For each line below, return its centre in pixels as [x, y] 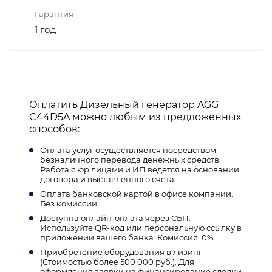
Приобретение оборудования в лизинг [121, 252]
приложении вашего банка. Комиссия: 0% [127, 237]
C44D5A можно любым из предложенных [135, 117]
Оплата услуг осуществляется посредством [128, 150]
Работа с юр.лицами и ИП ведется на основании [140, 169]
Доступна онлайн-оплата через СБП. [115, 218]
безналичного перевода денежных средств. [131, 159]
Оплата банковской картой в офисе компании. [137, 193]
